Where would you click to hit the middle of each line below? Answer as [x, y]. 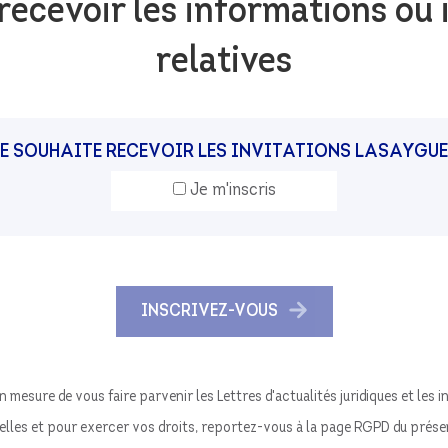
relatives [224, 62]
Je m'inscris [230, 190]
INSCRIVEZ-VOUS [209, 311]
